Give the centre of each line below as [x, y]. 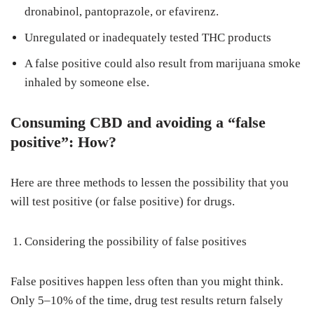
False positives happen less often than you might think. [147, 281]
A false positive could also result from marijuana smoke [163, 63]
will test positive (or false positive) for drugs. [123, 202]
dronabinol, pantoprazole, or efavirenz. [122, 12]
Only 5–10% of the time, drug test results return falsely [147, 300]
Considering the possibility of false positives [136, 241]
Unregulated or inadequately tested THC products [148, 37]
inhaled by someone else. [87, 82]
